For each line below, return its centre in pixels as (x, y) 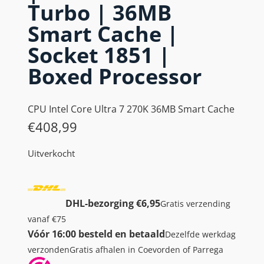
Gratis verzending (195, 204)
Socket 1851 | (99, 55)
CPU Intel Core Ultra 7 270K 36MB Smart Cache (131, 109)
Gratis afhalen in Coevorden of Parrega (146, 250)
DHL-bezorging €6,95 (113, 203)
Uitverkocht (51, 153)
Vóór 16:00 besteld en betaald (96, 234)
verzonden (49, 250)
